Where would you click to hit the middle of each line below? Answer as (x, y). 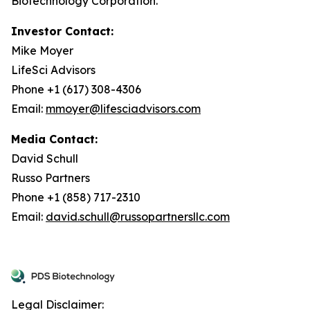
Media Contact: (54, 139)
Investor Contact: (62, 31)
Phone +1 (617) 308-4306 (76, 89)
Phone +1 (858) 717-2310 (76, 197)
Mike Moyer (42, 51)
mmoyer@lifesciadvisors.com (123, 109)
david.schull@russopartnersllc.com (138, 217)
